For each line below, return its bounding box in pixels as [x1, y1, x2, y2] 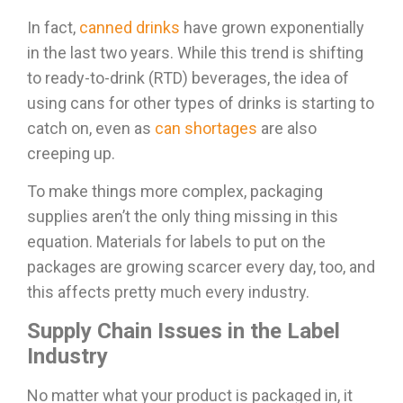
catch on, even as [27, 118, 155, 138]
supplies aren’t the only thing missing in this [27, 207, 338, 227]
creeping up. [27, 143, 115, 163]
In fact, [27, 17, 79, 37]
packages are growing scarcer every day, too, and [27, 257, 375, 277]
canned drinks [79, 17, 180, 37]
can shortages [155, 118, 257, 138]
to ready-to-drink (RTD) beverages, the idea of [27, 67, 349, 87]
